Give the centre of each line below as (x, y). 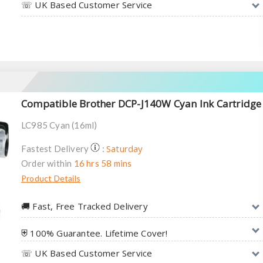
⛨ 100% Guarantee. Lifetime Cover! (95, 233)
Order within (48, 163)
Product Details (51, 178)
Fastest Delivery (56, 149)
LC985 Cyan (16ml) (59, 125)
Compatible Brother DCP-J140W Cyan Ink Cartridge (141, 104)
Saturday (125, 149)
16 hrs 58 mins (103, 163)
